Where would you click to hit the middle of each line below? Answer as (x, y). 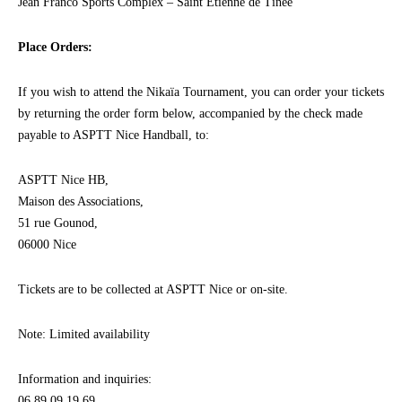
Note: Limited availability (84, 334)
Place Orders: (55, 47)
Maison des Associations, (81, 201)
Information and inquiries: (85, 379)
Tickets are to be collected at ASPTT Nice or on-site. (153, 289)
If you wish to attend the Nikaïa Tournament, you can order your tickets (201, 92)
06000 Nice (47, 244)
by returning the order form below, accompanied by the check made (190, 113)
